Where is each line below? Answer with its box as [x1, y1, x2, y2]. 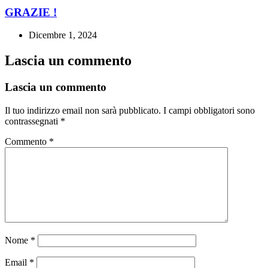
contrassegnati [5, 116, 60, 126]
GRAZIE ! [5, 5, 57, 19]
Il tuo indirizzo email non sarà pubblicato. [5, 105, 161, 115]
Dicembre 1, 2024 [29, 30, 97, 41]
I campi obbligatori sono [163, 105, 255, 115]
